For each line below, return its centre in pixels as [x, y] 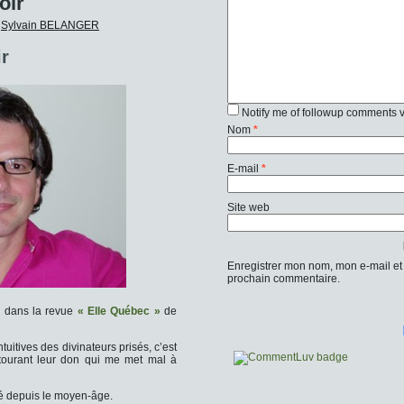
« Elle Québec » [119, 311]
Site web [248, 207]
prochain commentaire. [284, 279]
